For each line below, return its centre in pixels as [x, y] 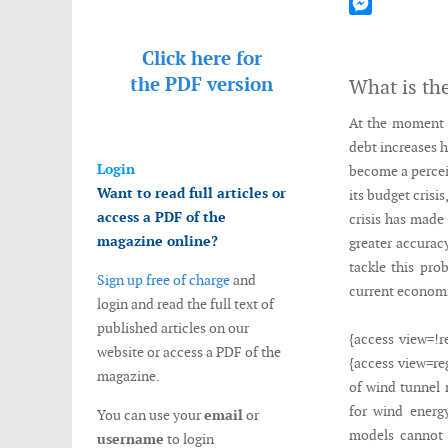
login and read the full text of [185, 304]
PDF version [219, 84]
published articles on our [173, 328]
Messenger [381, 26]
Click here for [201, 58]
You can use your [150, 415]
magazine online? [157, 241]
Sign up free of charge [163, 280]
